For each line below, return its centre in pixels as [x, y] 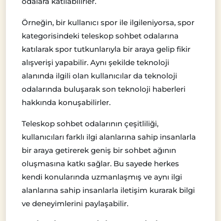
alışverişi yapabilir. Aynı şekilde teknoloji [95, 62]
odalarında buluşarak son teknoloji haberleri [104, 89]
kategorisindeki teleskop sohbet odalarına [100, 36]
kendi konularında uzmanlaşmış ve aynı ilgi [102, 177]
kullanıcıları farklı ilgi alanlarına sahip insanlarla [109, 137]
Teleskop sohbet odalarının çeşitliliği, [90, 123]
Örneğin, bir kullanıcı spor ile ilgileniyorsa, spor [108, 22]
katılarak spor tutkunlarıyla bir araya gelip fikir [106, 49]
